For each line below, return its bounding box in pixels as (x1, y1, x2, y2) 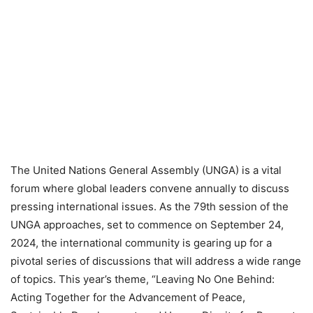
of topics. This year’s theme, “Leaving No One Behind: (10, 272, 275, 286)
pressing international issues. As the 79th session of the (10, 199, 289, 213)
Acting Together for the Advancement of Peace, (10, 290, 245, 304)
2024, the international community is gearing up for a (10, 235, 272, 249)
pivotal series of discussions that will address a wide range (10, 254, 301, 268)
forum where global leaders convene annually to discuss (10, 181, 289, 195)
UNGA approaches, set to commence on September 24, (10, 217, 284, 231)
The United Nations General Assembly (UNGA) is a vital (10, 163, 282, 177)
